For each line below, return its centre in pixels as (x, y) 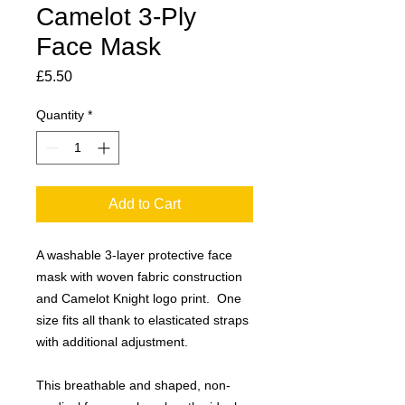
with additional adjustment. (112, 341)
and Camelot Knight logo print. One (139, 298)
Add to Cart (145, 203)
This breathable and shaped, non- (133, 385)
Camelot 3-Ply (116, 16)
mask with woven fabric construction (139, 276)
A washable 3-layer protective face (134, 254)
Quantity (60, 114)
